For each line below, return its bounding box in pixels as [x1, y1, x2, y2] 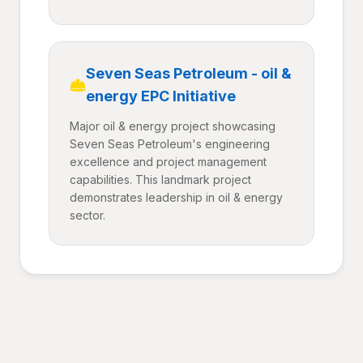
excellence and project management [70, 155, 267, 169]
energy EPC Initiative [86, 88, 236, 105]
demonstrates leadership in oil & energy [70, 190, 283, 204]
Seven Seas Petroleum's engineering [70, 137, 270, 151]
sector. [70, 208, 105, 222]
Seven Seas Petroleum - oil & [86, 65, 292, 82]
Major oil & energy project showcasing [70, 119, 275, 133]
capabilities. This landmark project [70, 173, 251, 186]
